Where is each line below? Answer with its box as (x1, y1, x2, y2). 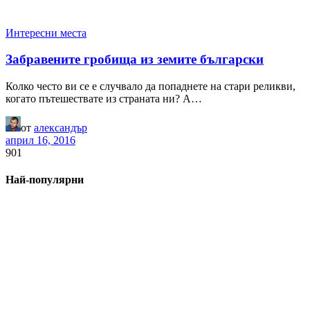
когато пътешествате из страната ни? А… (6, 93, 202, 105)
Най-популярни (6, 174, 84, 186)
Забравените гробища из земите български (6, 52, 264, 67)
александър (34, 122, 87, 134)
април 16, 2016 (6, 134, 75, 147)
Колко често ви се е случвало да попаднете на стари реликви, (6, 80, 295, 93)
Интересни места (6, 26, 86, 39)
